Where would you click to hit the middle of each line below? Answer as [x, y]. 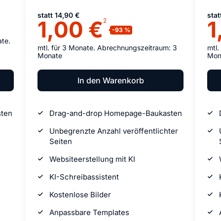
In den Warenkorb [110, 80]
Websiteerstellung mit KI [92, 159]
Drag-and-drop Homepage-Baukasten [116, 113]
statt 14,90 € [59, 15]
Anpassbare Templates [89, 212]
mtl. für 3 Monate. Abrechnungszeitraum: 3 [107, 48]
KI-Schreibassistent [84, 177]
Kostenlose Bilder [80, 195]
